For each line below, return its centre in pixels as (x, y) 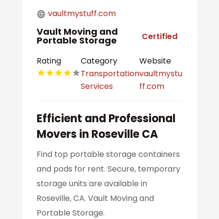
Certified (160, 36)
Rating (49, 61)
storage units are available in (92, 184)
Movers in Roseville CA (97, 134)
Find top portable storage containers (108, 154)
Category (99, 61)
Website (155, 61)
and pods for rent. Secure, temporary (108, 169)
